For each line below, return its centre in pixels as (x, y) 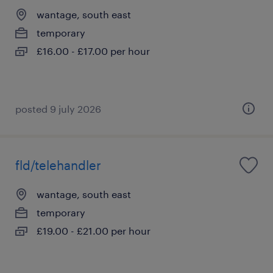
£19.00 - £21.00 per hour (94, 230)
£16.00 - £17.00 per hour (93, 51)
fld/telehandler (58, 165)
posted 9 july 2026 (58, 108)
